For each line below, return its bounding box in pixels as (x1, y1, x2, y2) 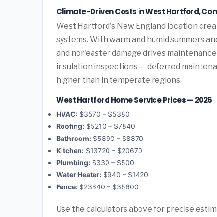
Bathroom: (56, 134, 91, 143)
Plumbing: (56, 158, 90, 167)
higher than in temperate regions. (56, 75, 182, 85)
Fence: (56, 183, 77, 191)
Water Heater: (56, 170, 101, 179)
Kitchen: (56, 146, 84, 155)
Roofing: (56, 122, 84, 131)
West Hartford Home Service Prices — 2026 (56, 94, 212, 105)
